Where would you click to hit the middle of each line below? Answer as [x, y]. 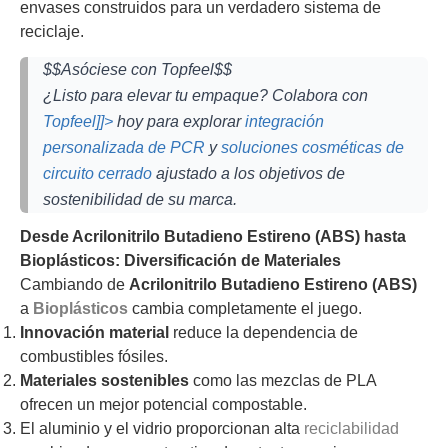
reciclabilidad [351, 429]
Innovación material [94, 333]
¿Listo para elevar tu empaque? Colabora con [205, 95]
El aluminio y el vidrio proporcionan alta [162, 429]
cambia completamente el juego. [245, 309]
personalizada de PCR [124, 147]
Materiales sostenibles [104, 381]
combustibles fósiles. [94, 357]
